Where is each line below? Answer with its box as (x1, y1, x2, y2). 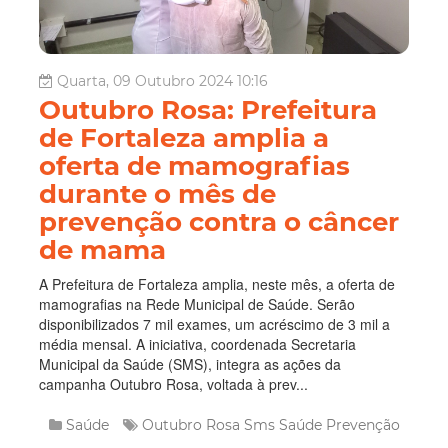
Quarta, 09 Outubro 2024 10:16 (57, 72, 268, 91)
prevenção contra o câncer (39, 206, 399, 239)
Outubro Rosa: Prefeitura (39, 94, 377, 127)
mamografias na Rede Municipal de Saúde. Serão (39, 294, 355, 315)
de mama (39, 234, 166, 267)
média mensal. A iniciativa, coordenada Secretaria (39, 334, 356, 355)
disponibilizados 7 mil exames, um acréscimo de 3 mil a (39, 314, 390, 335)
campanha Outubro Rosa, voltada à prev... (39, 374, 308, 395)
